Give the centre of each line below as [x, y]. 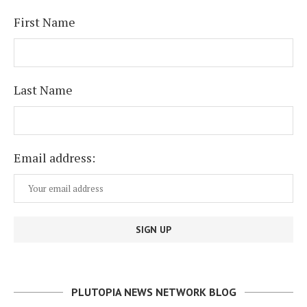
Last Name [43, 89]
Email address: [54, 157]
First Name [45, 22]
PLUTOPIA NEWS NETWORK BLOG [153, 292]
